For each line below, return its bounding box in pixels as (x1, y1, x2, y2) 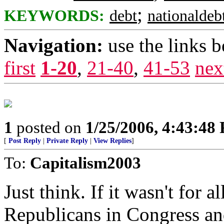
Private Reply (46, 137, 88, 144)
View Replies (93, 137, 131, 144)
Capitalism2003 (30, 153, 141, 172)
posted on (12, 118, 85, 136)
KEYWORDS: (4, 7, 104, 24)
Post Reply (8, 137, 41, 144)
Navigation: (4, 34, 103, 56)
